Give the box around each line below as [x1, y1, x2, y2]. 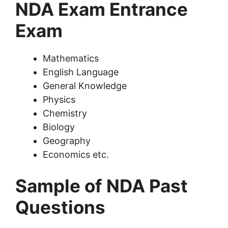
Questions [15, 196, 105, 218]
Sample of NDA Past [15, 175, 188, 197]
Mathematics [43, 53, 99, 64]
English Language [43, 67, 119, 78]
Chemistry [43, 108, 87, 119]
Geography [43, 135, 91, 147]
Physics [43, 94, 75, 105]
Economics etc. [43, 149, 109, 160]
